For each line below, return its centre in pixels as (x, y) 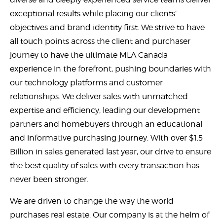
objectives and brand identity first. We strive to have (107, 27)
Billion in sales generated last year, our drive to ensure (110, 151)
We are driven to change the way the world (92, 201)
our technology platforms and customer (86, 82)
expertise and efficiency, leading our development (105, 110)
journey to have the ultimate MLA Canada (89, 55)
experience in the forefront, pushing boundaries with (110, 69)
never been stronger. (49, 179)
